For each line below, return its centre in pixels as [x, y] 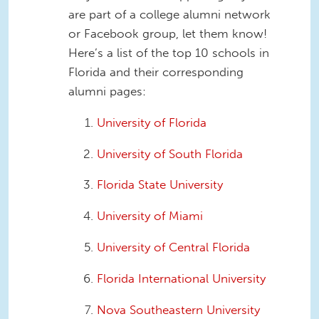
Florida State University [160, 185]
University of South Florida [170, 153]
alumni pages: [107, 91]
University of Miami [150, 216]
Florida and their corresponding [156, 72]
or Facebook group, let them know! [168, 33]
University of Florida [152, 122]
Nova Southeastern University [178, 309]
